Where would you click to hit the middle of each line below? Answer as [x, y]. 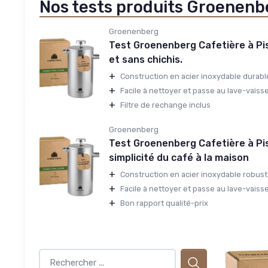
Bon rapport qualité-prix [164, 203]
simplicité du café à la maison [179, 157]
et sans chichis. [146, 59]
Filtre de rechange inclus [165, 105]
